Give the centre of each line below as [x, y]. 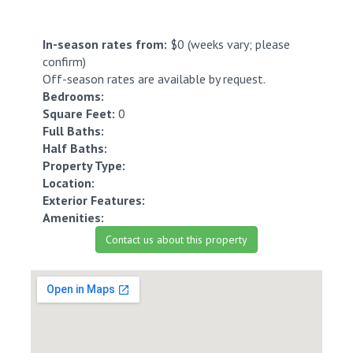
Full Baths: [73, 131]
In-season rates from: [105, 44]
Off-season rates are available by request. [154, 79]
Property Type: [84, 165]
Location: [69, 183]
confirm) [64, 61]
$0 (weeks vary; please [229, 44]
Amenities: [73, 217]
